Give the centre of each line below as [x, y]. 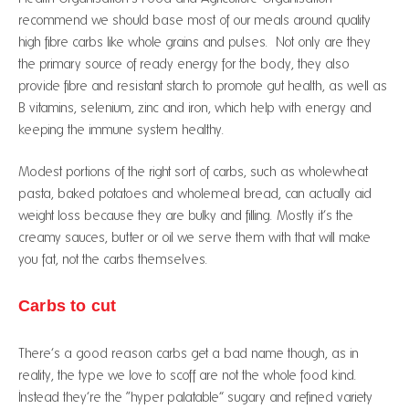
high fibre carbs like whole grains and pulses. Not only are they [194, 42]
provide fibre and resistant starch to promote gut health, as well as [203, 85]
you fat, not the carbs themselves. [113, 259]
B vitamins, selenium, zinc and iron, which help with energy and [195, 107]
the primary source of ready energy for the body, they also [184, 63]
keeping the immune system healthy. [121, 129]
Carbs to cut [68, 306]
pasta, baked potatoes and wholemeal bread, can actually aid [195, 194]
